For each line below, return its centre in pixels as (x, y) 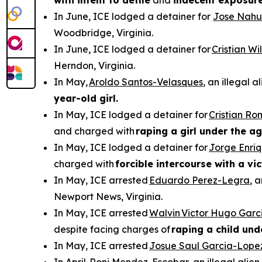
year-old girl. (86, 98)
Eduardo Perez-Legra (199, 180)
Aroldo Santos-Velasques (146, 82)
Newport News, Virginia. (108, 196)
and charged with (95, 131)
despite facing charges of (113, 229)
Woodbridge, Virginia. (104, 33)
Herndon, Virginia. (94, 65)
